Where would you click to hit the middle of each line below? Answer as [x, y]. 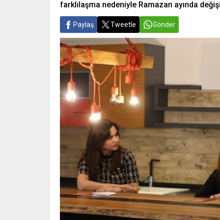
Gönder [164, 25]
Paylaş [83, 25]
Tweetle [123, 25]
